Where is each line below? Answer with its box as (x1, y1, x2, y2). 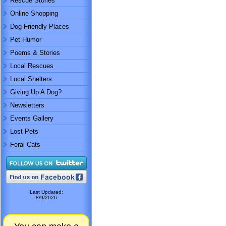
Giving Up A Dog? (10, 88, 62, 96)
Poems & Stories (10, 49, 60, 56)
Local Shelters (10, 75, 52, 83)
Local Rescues (10, 62, 53, 70)
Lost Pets (10, 128, 38, 135)
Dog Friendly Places (10, 23, 69, 30)
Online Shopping (10, 10, 58, 17)
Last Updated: (29, 189, 63, 195)
